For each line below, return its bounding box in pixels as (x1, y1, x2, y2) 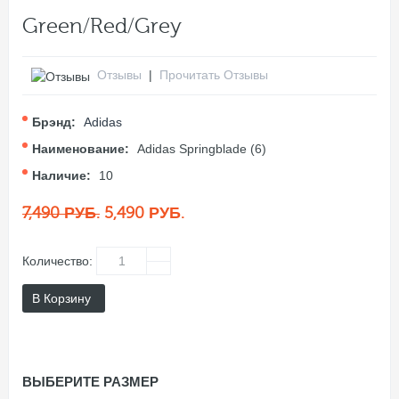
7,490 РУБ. (22, 203, 100, 223)
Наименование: (32, 141, 129, 156)
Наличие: (32, 167, 91, 183)
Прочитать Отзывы (159, 68, 268, 83)
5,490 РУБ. (104, 203, 184, 223)
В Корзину (32, 290, 91, 305)
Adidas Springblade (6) (134, 141, 266, 156)
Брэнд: (32, 114, 76, 129)
